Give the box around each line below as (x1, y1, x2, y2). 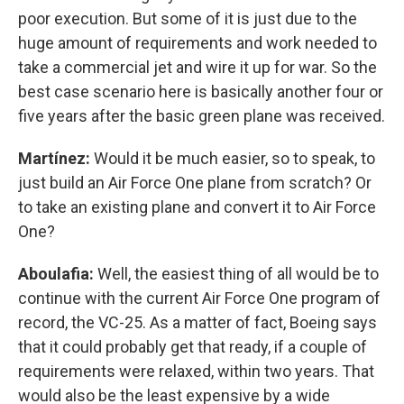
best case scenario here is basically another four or (18, 82, 383, 101)
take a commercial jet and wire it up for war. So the (18, 58, 377, 77)
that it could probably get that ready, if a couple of (18, 337, 367, 356)
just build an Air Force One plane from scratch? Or (18, 173, 372, 192)
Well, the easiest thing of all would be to (94, 264, 379, 283)
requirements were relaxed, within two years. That (18, 362, 374, 381)
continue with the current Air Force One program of (18, 289, 381, 308)
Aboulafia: (18, 264, 94, 283)
